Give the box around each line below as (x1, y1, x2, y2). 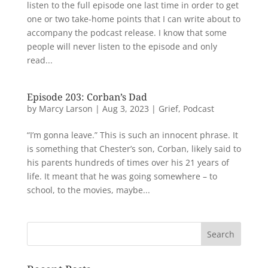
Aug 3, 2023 (102, 103, 149, 114)
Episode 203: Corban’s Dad (26, 90, 147, 103)
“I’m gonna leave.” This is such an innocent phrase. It (26, 129, 238, 141)
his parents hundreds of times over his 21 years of (26, 157, 229, 168)
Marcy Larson (38, 103, 93, 114)
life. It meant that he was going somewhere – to (26, 170, 217, 182)
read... (26, 54, 53, 66)
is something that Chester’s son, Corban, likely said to (26, 143, 241, 154)
